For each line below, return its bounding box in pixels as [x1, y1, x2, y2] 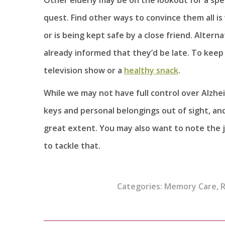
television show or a [44, 64, 124, 76]
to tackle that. [44, 140, 100, 151]
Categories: [117, 180, 164, 192]
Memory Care [164, 180, 216, 192]
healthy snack [124, 64, 178, 76]
